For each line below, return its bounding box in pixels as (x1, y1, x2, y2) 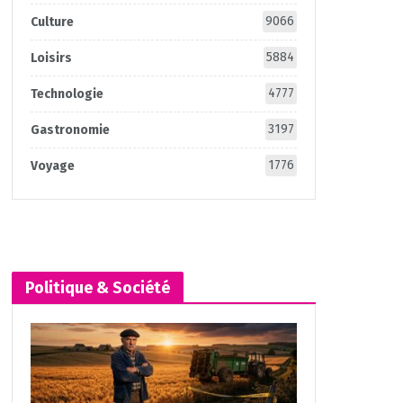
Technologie (30, 86, 103, 102)
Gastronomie (30, 122, 110, 138)
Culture (30, 14, 74, 30)
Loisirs (30, 50, 72, 66)
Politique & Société (24, 278, 170, 298)
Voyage (30, 158, 75, 174)
